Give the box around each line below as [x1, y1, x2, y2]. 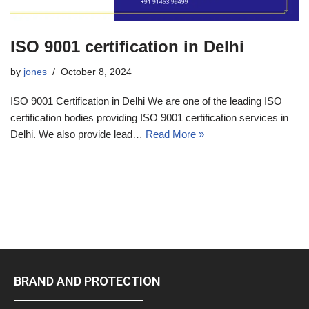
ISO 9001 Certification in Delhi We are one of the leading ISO [10, 94, 282, 107]
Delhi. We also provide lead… [10, 128, 146, 140]
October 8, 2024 [61, 66, 132, 77]
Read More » [146, 128, 204, 140]
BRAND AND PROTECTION [14, 274, 161, 289]
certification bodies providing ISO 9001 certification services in [10, 111, 288, 123]
